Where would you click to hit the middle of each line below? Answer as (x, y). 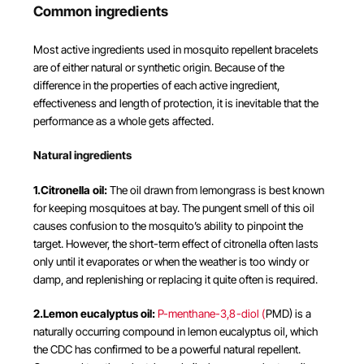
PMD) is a (288, 314)
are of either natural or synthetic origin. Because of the (158, 67)
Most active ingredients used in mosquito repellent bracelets (175, 49)
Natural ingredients (82, 156)
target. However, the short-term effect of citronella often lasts (175, 243)
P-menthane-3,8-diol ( (211, 314)
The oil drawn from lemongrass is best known (215, 190)
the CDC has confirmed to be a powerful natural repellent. (167, 350)
